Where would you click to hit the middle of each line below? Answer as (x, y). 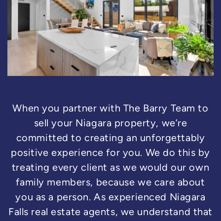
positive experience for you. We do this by (110, 153)
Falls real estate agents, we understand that (110, 212)
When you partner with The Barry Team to (110, 108)
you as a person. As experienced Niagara (110, 197)
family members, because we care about (110, 182)
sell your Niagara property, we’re (110, 123)
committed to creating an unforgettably (110, 138)
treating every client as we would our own (110, 167)
